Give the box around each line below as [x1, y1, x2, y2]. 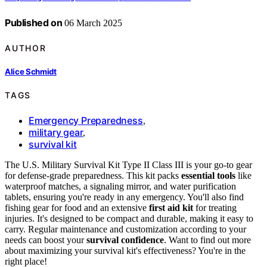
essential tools [181, 170, 235, 181]
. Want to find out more [164, 234, 251, 245]
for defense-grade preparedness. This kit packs [5, 170, 181, 181]
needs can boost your [5, 234, 86, 245]
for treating [193, 202, 237, 213]
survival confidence [86, 234, 164, 245]
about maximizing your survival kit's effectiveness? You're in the [5, 245, 246, 256]
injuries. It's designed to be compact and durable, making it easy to [5, 213, 253, 223]
